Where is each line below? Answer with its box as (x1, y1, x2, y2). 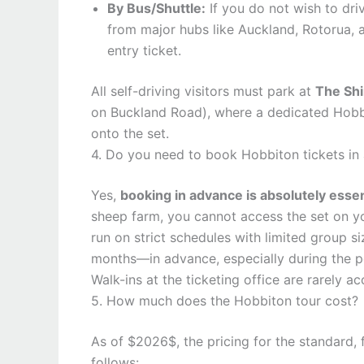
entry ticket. (107, 42, 181, 58)
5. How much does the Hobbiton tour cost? (91, 292, 358, 309)
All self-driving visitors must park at (91, 83, 315, 99)
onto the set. (91, 125, 169, 141)
